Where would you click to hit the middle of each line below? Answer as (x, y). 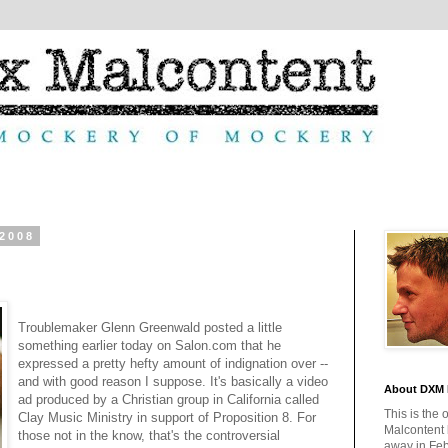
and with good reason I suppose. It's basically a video (173, 381)
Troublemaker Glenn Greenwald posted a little (150, 327)
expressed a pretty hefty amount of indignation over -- (173, 363)
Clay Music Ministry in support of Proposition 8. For (167, 417)
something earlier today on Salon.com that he (149, 345)
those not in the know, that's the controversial (149, 435)
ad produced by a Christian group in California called (168, 399)
